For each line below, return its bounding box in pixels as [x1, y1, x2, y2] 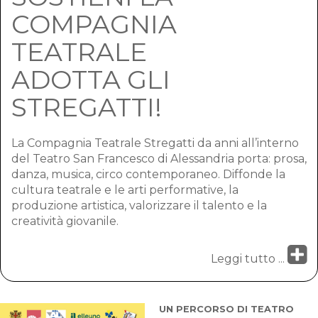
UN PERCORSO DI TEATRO [159, 304, 294, 314]
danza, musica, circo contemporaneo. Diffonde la [11, 168, 285, 181]
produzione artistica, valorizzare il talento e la [11, 199, 267, 212]
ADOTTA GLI [11, 64, 170, 95]
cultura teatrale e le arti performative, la [11, 183, 238, 197]
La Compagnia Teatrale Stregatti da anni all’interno [11, 136, 299, 150]
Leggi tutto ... [211, 252, 287, 265]
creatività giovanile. [11, 214, 119, 228]
